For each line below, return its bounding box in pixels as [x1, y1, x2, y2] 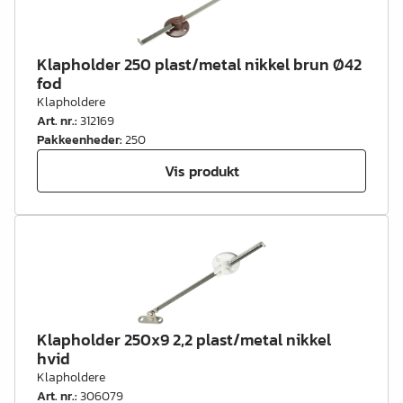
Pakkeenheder [37, 130, 120, 149]
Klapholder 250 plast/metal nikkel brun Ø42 [37, 52, 362, 76]
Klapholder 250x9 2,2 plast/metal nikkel [37, 327, 331, 352]
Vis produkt [164, 159, 239, 182]
